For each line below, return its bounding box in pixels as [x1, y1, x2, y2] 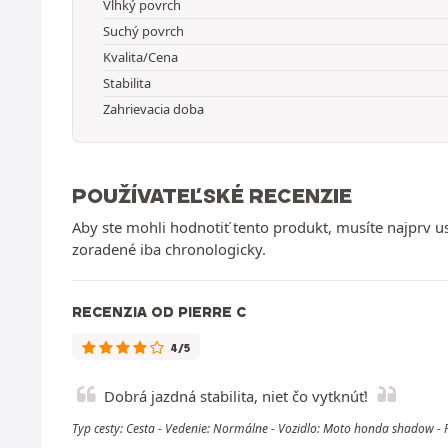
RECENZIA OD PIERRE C [72, 302, 246, 321]
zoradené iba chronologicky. [72, 238, 266, 259]
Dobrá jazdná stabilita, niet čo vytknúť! [104, 385, 368, 406]
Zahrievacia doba [103, 99, 204, 118]
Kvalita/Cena [103, 47, 178, 66]
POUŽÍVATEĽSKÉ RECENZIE [72, 182, 352, 208]
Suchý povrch [103, 21, 184, 40]
